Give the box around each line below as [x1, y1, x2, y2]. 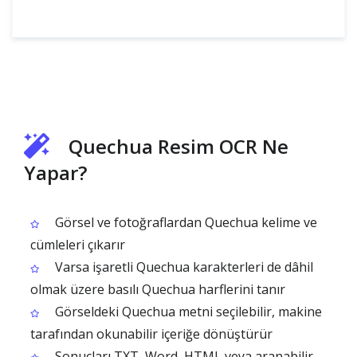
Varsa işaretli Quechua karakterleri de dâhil [52, 258, 313, 276]
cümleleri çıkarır [30, 236, 125, 253]
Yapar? [24, 159, 87, 186]
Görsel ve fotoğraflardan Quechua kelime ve [52, 214, 317, 231]
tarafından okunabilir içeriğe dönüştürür [30, 325, 273, 343]
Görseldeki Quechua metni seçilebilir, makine [52, 303, 322, 320]
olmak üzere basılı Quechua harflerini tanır [30, 280, 285, 298]
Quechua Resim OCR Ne [69, 133, 288, 159]
